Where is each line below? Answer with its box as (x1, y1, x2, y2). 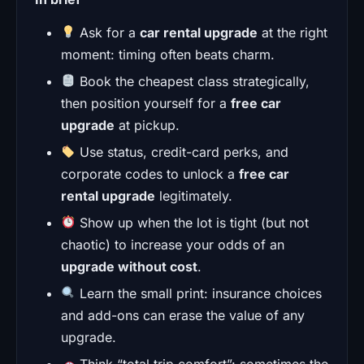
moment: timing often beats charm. (61, 45, 275, 63)
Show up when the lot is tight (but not (76, 214, 310, 231)
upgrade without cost (61, 258, 197, 275)
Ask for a (76, 24, 141, 41)
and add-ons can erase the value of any (61, 306, 305, 323)
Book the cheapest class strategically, (76, 72, 310, 89)
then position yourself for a (61, 94, 231, 111)
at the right (258, 24, 328, 41)
